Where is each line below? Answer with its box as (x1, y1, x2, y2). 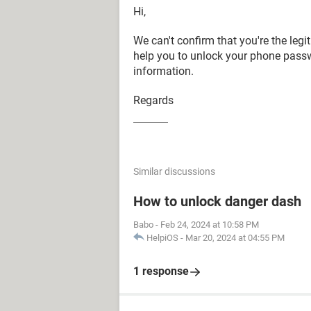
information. (133, 65, 194, 78)
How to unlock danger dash (133, 193, 301, 210)
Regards (133, 94, 174, 107)
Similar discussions (133, 166, 215, 177)
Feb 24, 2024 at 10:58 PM (160, 219, 259, 230)
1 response (133, 264, 189, 278)
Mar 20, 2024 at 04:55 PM (185, 233, 285, 243)
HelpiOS (146, 233, 178, 243)
